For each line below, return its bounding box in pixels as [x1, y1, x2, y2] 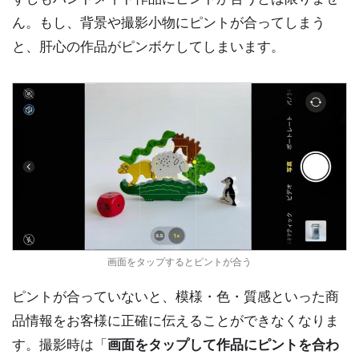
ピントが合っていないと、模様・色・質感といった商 [12, 288, 339, 305]
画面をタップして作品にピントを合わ [107, 336, 339, 353]
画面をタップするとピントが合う [107, 255, 252, 268]
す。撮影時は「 [12, 336, 107, 353]
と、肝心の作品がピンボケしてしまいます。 [12, 38, 284, 54]
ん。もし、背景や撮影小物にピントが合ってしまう [12, 14, 325, 30]
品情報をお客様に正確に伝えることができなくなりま [12, 312, 339, 329]
